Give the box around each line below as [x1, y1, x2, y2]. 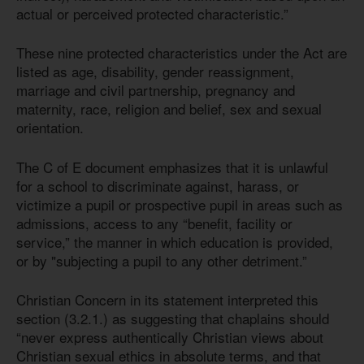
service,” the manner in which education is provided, [16, 231, 333, 252]
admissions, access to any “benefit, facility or [16, 212, 292, 233]
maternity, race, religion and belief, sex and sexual [16, 98, 322, 119]
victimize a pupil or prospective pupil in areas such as [16, 193, 343, 214]
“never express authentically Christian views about [16, 327, 323, 348]
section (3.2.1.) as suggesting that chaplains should [16, 308, 329, 329]
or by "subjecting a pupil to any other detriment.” [16, 249, 307, 271]
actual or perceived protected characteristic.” [16, 2, 288, 24]
